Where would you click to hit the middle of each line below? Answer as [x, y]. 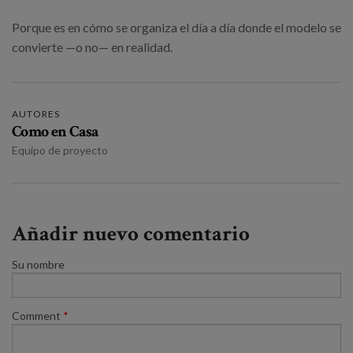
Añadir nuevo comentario [131, 234]
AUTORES [36, 114]
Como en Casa [56, 132]
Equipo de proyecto [60, 150]
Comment [37, 316]
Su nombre [38, 265]
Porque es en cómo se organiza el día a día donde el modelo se [176, 28]
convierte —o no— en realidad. [92, 47]
